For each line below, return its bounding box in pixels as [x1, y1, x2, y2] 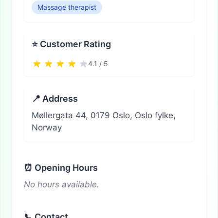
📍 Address [32, 93, 78, 104]
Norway [32, 122, 62, 132]
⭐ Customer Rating [32, 38, 111, 49]
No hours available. [24, 179, 99, 189]
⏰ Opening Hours [24, 162, 98, 173]
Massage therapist [37, 2, 96, 11]
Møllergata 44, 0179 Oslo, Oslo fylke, [32, 110, 176, 120]
